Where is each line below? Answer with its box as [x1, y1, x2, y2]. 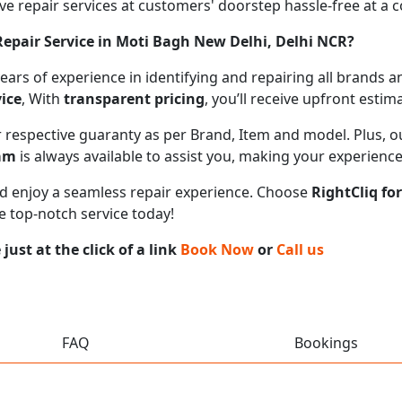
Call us [276, 239, 324, 259]
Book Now [180, 239, 254, 259]
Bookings [294, 332, 358, 353]
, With [22, 88, 64, 109]
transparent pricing [64, 88, 205, 109]
